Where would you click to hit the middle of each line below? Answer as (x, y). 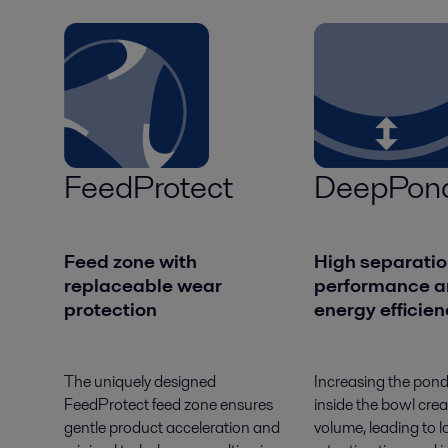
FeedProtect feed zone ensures (168, 404)
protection (112, 309)
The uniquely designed (140, 381)
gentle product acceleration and (172, 427)
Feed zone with (130, 261)
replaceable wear (143, 285)
